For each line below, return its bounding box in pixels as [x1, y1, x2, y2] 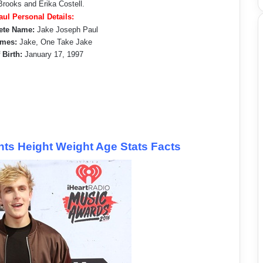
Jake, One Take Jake [16, 38, 92, 46]
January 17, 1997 [24, 50, 83, 59]
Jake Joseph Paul [34, 25, 98, 34]
